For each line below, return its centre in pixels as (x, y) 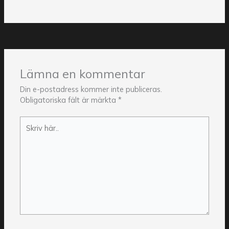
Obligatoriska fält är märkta (69, 100)
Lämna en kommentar (83, 74)
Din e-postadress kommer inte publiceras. (91, 89)
